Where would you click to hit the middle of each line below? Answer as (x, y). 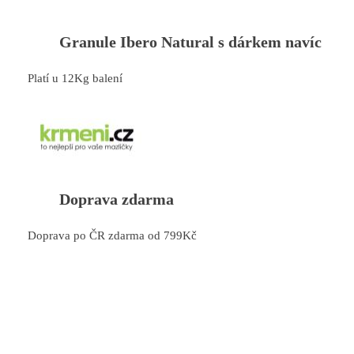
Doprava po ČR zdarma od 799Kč (112, 235)
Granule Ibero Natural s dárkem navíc (190, 42)
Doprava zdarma (117, 199)
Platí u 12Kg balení (75, 79)
